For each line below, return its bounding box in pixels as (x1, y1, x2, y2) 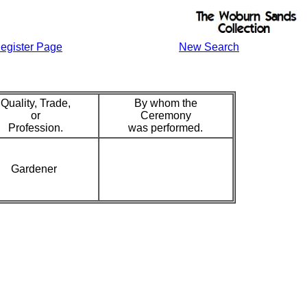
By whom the (134, 97, 197, 109)
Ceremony (140, 110, 191, 121)
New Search (179, 41, 239, 53)
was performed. (128, 122, 203, 134)
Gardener (11, 163, 60, 175)
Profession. (8, 122, 63, 134)
